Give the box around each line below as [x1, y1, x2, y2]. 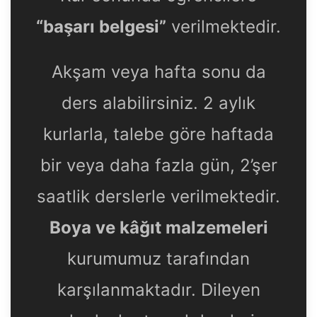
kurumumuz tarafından [67, 248, 250, 270]
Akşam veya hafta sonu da [51, 62, 266, 83]
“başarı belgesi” [36, 16, 166, 38]
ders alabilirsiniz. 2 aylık [62, 93, 255, 114]
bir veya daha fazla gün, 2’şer [40, 155, 277, 176]
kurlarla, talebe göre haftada [43, 124, 274, 145]
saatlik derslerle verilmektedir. [37, 186, 280, 207]
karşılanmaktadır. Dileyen [57, 279, 260, 301]
